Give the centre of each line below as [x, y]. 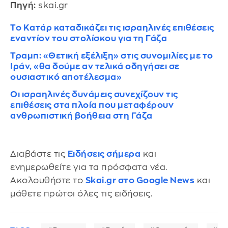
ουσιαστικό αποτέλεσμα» [66, 77]
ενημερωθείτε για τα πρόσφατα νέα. [89, 167]
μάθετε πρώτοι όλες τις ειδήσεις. [81, 194]
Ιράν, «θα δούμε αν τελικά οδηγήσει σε [95, 67]
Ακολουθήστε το [48, 181]
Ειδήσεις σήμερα [104, 154]
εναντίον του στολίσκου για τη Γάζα [89, 39]
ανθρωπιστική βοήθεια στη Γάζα [81, 116]
